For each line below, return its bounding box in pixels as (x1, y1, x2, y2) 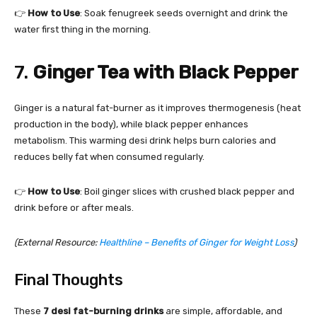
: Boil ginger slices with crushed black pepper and (80, 185, 294, 197)
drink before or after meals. (14, 202, 134, 213)
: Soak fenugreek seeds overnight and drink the (80, 7, 288, 18)
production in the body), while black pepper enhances (14, 118, 248, 129)
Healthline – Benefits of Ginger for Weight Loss (99, 236, 294, 248)
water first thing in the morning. (14, 23, 151, 35)
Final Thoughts (14, 270, 123, 289)
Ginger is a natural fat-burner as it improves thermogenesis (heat (14, 102, 301, 113)
